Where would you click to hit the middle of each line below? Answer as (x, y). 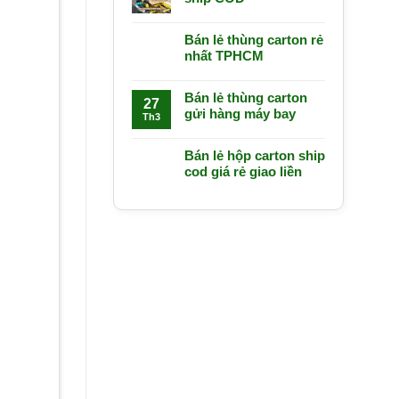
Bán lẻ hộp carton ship (255, 156)
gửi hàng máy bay (240, 114)
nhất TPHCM (224, 56)
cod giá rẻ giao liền (243, 172)
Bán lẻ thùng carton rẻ (254, 40)
